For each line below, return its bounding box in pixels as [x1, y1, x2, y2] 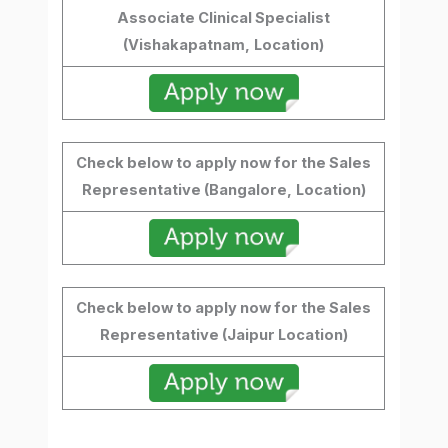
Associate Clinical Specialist [117, 9, 331, 28]
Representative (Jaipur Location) [99, 326, 348, 344]
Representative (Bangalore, [81, 181, 292, 200]
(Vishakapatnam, [123, 36, 251, 55]
